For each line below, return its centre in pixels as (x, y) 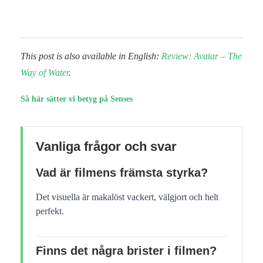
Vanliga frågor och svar (106, 146)
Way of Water (45, 72)
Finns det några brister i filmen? (126, 250)
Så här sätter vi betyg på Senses (77, 99)
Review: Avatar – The (202, 56)
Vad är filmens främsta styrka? (122, 172)
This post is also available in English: (91, 56)
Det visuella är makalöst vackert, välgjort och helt (127, 197)
